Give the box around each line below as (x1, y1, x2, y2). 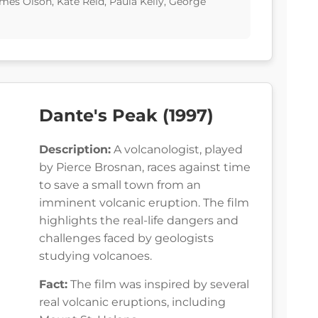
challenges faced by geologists (39, 231, 214, 246)
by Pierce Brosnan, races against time (39, 160, 251, 175)
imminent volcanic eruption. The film (39, 196, 249, 210)
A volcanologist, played (111, 143, 243, 157)
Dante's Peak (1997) (39, 105, 214, 126)
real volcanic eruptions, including (39, 295, 226, 309)
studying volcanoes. (39, 249, 152, 263)
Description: (39, 143, 111, 157)
